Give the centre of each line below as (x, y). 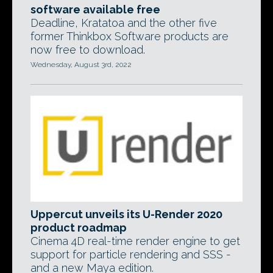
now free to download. (88, 50)
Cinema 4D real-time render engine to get (135, 241)
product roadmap (79, 228)
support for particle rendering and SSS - (131, 254)
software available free (95, 9)
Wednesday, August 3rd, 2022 (81, 65)
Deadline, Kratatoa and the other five (124, 23)
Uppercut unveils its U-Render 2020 (126, 214)
